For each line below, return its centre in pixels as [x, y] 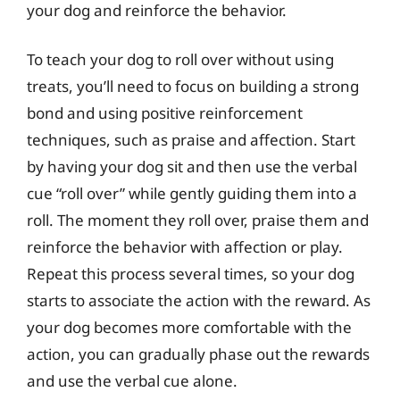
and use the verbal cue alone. [132, 381]
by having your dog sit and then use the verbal [192, 167]
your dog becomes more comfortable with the [189, 327]
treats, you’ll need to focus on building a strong [193, 86]
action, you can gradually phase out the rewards [198, 354]
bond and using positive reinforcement [165, 113]
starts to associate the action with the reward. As [199, 300]
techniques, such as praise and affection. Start [191, 140]
